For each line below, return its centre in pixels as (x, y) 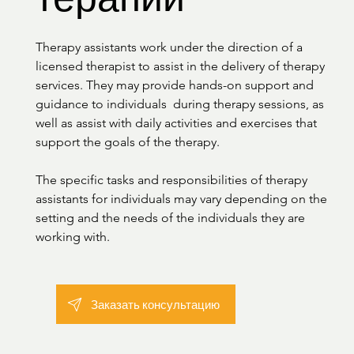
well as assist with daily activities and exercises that (176, 122)
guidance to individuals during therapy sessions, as (179, 104)
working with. (72, 236)
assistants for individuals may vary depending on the (181, 198)
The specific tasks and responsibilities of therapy (171, 179)
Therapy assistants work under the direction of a (169, 47)
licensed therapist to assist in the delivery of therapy (180, 66)
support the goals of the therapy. (127, 141)
